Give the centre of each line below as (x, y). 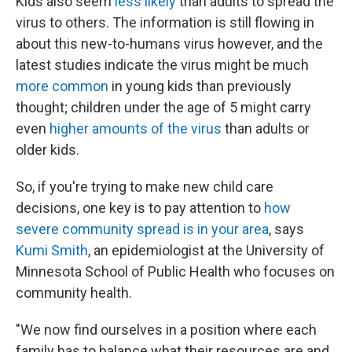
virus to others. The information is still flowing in (165, 22)
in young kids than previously (200, 86)
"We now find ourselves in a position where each (166, 330)
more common (62, 86)
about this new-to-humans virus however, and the (169, 44)
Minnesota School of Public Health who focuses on (175, 271)
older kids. (48, 150)
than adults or (266, 128)
